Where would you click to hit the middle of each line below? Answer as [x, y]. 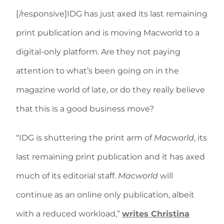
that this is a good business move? [85, 109]
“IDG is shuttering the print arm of [85, 138]
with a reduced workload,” [69, 214]
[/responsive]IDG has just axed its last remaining [112, 14]
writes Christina [156, 214]
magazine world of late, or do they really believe [110, 90]
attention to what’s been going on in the [97, 71]
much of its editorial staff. [67, 176]
